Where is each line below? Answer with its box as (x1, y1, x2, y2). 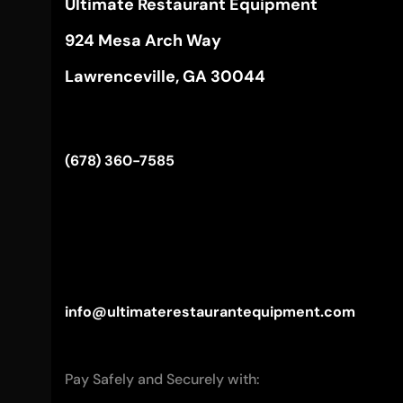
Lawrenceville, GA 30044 (65, 65, 265, 87)
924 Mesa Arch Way (65, 29, 221, 51)
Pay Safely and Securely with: (65, 369, 260, 389)
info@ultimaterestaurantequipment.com (65, 301, 355, 321)
